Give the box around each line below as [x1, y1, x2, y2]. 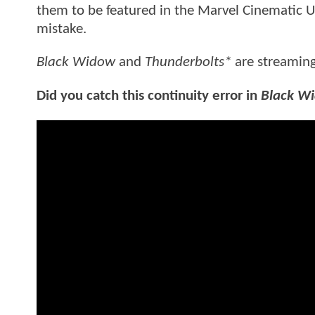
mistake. [37, 22, 90, 37]
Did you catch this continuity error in [37, 88, 261, 103]
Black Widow [37, 55, 115, 70]
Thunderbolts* [145, 55, 231, 70]
